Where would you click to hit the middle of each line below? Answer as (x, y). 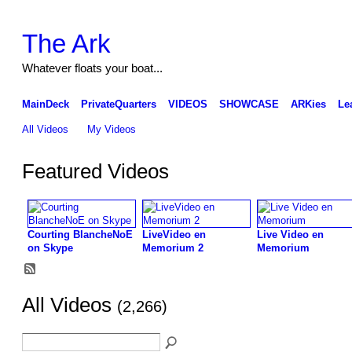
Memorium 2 (172, 247)
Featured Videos (95, 172)
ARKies (308, 104)
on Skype (50, 247)
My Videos (112, 129)
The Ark (66, 43)
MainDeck (45, 104)
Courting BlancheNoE (80, 234)
